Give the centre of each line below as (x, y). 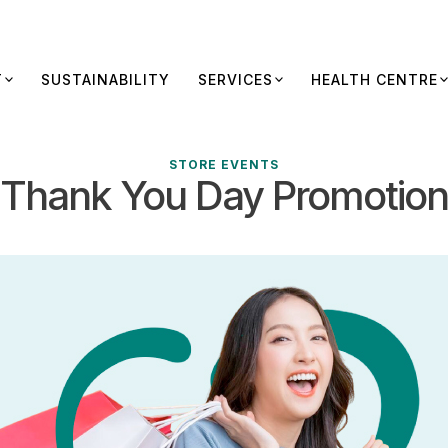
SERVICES (235, 79)
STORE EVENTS (224, 164)
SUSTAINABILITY (105, 79)
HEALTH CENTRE (374, 79)
